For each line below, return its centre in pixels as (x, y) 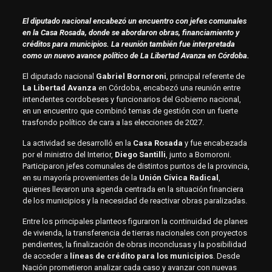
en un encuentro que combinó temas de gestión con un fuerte (130, 111)
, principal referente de (205, 76)
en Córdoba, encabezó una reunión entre (168, 88)
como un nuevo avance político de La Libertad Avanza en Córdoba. (136, 56)
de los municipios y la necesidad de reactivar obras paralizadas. (134, 201)
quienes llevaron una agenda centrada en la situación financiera (133, 189)
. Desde (226, 256)
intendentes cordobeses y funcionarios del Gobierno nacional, (131, 100)
